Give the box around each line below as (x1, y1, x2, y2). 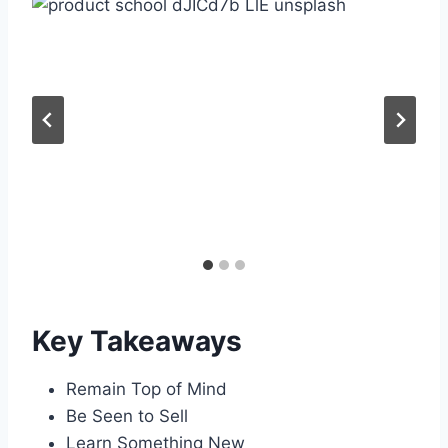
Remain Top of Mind (66, 378, 227, 399)
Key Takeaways (32, 323, 242, 358)
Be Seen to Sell (66, 405, 188, 426)
